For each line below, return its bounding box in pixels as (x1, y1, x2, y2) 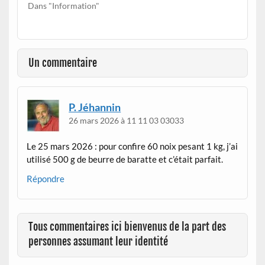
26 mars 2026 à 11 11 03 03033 (69, 115, 185, 125)
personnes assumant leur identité (28, 235, 169, 249)
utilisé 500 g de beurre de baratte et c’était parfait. (27, 153, 224, 164)
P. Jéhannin (69, 101, 121, 114)
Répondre (27, 173, 65, 184)
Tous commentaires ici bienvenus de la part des (28, 220, 227, 234)
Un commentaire (28, 56, 98, 70)
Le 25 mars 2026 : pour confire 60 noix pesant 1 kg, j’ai (27, 140, 238, 151)
